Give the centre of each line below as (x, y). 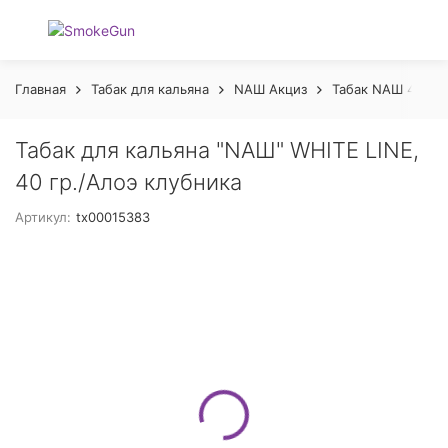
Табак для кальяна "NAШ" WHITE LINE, (217, 150)
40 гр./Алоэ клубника (128, 182)
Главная (40, 89)
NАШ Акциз (270, 89)
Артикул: (43, 217)
